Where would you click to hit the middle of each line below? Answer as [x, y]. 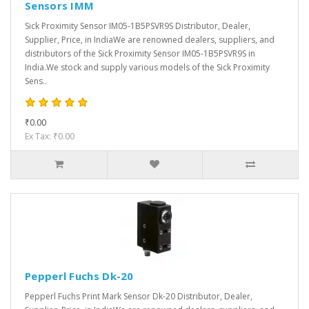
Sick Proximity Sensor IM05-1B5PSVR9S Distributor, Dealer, [138, 26]
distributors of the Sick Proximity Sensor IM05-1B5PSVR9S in [140, 54]
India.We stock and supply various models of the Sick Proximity [147, 68]
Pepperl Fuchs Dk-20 [79, 276]
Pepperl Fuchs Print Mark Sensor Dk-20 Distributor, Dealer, [139, 297]
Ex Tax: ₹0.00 [50, 137]
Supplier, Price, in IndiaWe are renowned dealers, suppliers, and [150, 40]
